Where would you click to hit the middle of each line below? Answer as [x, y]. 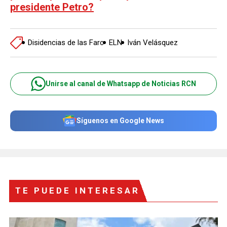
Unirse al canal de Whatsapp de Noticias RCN [121, 84]
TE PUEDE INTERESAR [78, 190]
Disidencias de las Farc [66, 43]
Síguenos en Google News [120, 121]
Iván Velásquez [153, 43]
